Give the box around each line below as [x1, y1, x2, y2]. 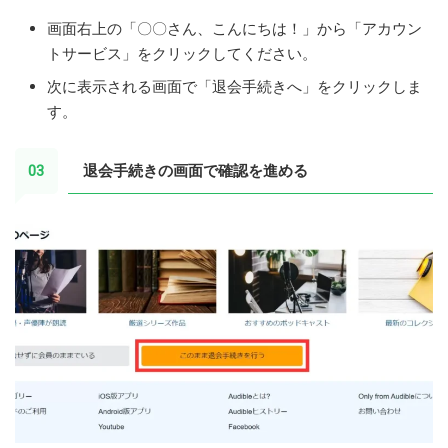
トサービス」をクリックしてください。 [47, 44, 317, 64]
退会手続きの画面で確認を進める [82, 160, 308, 180]
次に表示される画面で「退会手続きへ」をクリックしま [47, 76, 422, 96]
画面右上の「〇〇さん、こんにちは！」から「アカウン [47, 19, 422, 39]
